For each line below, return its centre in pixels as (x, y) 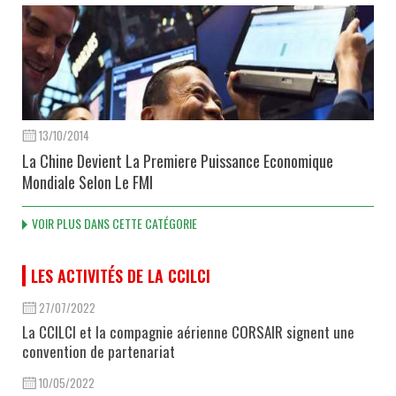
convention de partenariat (99, 351)
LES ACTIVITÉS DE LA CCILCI (121, 275)
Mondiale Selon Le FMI (88, 182)
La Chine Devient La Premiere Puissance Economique (178, 160)
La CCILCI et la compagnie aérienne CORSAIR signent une (188, 331)
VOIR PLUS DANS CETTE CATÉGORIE (114, 223)
